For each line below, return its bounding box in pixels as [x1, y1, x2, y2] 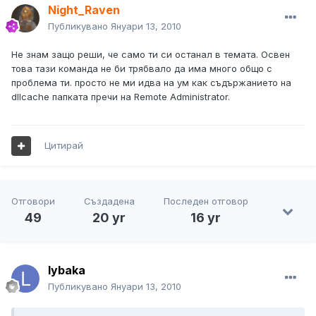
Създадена [83, 195, 135, 207]
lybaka [48, 263, 85, 278]
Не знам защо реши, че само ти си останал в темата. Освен [11, 49, 290, 61]
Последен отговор [163, 195, 248, 207]
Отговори [11, 195, 56, 207]
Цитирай [44, 140, 83, 152]
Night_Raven [48, 3, 120, 18]
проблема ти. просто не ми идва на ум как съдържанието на [11, 77, 291, 89]
